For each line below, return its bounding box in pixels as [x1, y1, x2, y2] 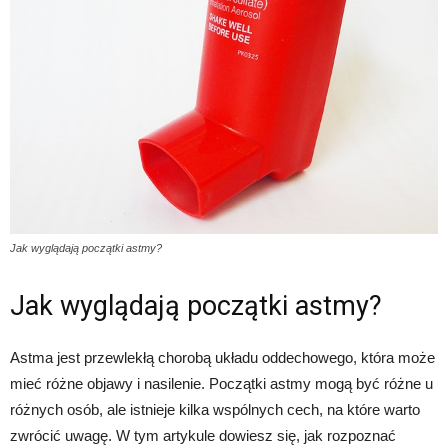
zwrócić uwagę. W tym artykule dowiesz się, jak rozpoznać [10, 426, 396, 444]
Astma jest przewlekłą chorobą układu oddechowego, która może [10, 348, 435, 366]
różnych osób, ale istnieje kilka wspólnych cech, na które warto [10, 400, 420, 418]
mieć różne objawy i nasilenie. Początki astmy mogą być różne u [10, 374, 433, 392]
